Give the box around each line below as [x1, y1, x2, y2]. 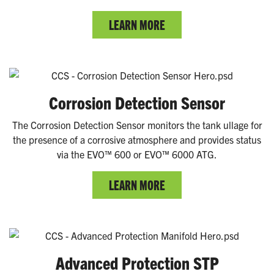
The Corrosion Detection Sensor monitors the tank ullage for [12, 118, 262, 131]
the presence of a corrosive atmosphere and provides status [13, 133, 261, 146]
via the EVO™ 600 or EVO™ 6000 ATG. [57, 147, 217, 160]
